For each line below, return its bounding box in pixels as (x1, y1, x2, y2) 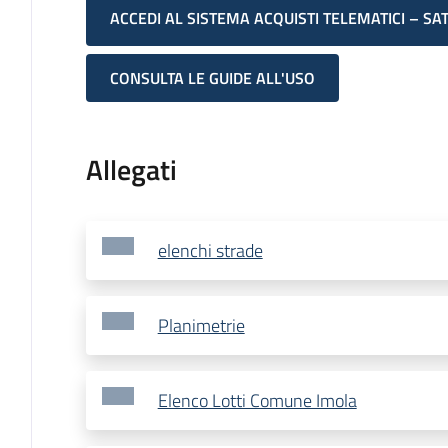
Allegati (85, 148, 177, 192)
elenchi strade (157, 237, 263, 265)
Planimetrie (157, 312, 245, 340)
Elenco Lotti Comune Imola (157, 387, 357, 415)
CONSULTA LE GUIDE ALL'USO (109, 66, 315, 91)
